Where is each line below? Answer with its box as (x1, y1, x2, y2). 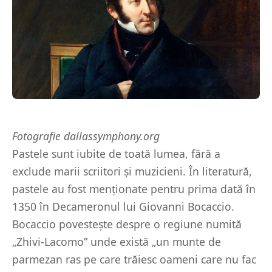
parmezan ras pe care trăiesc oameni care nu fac (12, 251, 256, 267)
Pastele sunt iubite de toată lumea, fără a (12, 146, 220, 161)
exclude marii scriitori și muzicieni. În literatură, (12, 163, 252, 178)
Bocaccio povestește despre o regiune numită (12, 216, 242, 231)
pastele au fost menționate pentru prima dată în (12, 181, 256, 196)
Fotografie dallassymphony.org (12, 128, 160, 143)
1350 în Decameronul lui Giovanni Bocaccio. (12, 199, 234, 214)
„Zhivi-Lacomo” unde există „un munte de (12, 234, 221, 249)
